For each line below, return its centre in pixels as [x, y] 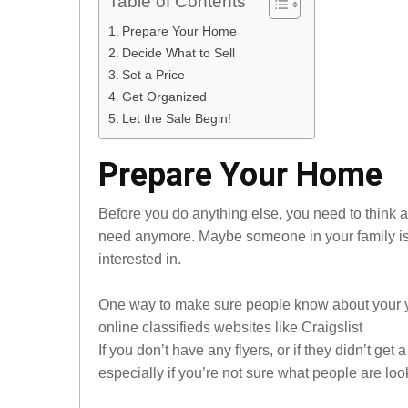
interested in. [140, 259]
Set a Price [153, 75]
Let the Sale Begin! [176, 118]
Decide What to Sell [178, 53]
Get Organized [164, 97]
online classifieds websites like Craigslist [230, 327]
